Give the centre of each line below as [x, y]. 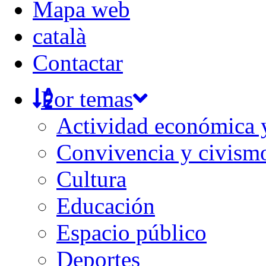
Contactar [78, 62]
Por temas [87, 99]
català [59, 36]
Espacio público [132, 232]
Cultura [91, 179]
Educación [106, 205]
